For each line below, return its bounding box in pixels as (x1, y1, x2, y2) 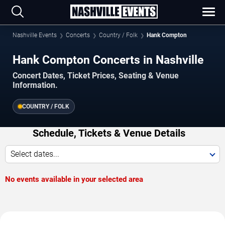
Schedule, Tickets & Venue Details (32, 127, 185, 140)
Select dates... (11, 149, 59, 159)
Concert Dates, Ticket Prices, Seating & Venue (13, 71, 179, 81)
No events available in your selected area (5, 175, 143, 184)
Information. (13, 80, 58, 90)
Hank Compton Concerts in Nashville (13, 53, 203, 67)
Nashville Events (13, 32, 57, 39)
